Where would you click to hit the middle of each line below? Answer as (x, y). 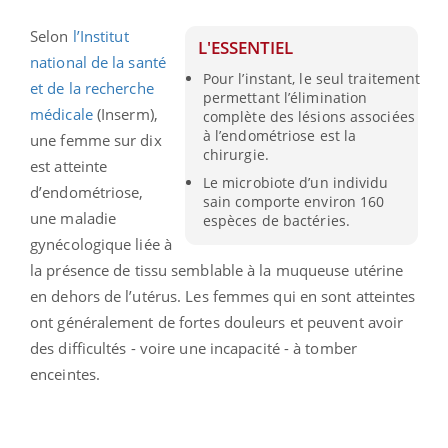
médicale (61, 113)
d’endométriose (85, 191)
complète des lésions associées (308, 116)
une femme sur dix (96, 139)
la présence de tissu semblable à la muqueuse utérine (217, 269)
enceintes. (67, 373)
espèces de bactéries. (276, 220)
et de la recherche (92, 87)
